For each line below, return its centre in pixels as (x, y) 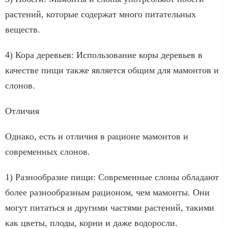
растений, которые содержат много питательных (101, 14)
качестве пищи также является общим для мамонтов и (112, 70)
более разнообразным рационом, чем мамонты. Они (107, 192)
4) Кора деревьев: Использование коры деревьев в (104, 55)
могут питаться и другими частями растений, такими (110, 207)
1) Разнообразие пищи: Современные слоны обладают (112, 177)
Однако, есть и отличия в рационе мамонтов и (97, 136)
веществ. (23, 29)
